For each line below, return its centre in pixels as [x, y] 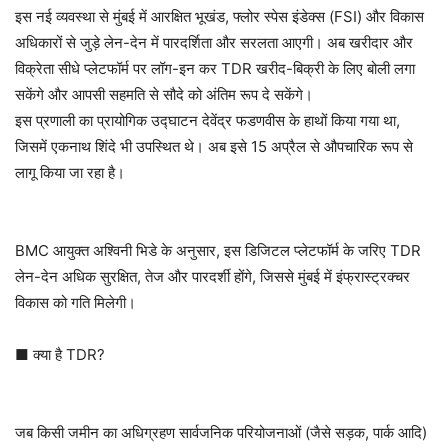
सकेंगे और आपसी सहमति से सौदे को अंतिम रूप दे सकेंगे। [164, 94]
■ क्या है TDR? [60, 354]
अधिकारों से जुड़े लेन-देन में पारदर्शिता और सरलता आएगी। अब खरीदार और [214, 42]
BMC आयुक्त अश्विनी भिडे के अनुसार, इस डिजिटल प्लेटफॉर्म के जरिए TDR [218, 250]
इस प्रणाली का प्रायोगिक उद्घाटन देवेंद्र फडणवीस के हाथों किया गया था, [207, 120]
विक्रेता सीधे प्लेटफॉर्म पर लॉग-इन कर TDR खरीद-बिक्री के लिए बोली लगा [215, 68]
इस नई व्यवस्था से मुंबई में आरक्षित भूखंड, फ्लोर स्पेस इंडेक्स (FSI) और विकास [219, 16]
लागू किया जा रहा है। [70, 172]
